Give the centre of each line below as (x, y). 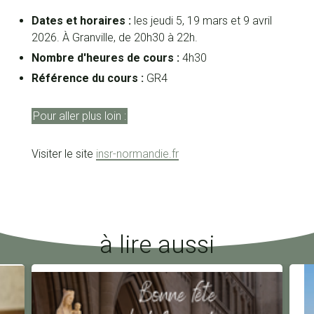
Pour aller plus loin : (79, 116)
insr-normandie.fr (137, 154)
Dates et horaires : (82, 21)
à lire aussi (157, 245)
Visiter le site (63, 154)
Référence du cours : (87, 78)
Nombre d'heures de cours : (107, 58)
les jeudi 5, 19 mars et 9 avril (203, 21)
